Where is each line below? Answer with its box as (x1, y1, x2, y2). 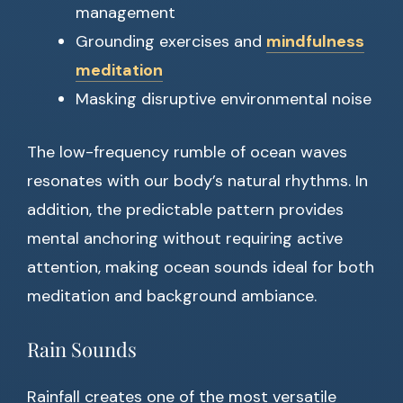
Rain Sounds (27, 336, 137, 363)
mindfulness (266, 31, 364, 53)
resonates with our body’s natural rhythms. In (27, 170, 368, 193)
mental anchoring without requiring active (27, 228, 343, 250)
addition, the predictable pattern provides (27, 199, 344, 221)
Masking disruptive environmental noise (76, 88, 372, 111)
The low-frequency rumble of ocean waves (27, 141, 347, 164)
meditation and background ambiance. (27, 285, 317, 308)
